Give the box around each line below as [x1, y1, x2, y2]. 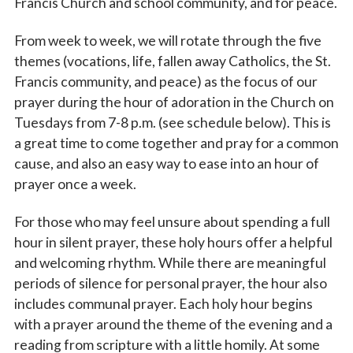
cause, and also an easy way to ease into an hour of [13, 154, 319, 172]
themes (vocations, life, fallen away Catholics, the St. [13, 52, 331, 69]
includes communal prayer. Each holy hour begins [13, 295, 313, 312]
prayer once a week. [13, 175, 136, 192]
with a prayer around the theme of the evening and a [13, 315, 333, 333]
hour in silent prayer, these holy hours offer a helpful [13, 233, 333, 251]
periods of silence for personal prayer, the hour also [13, 274, 327, 292]
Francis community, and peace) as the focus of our [13, 72, 318, 90]
